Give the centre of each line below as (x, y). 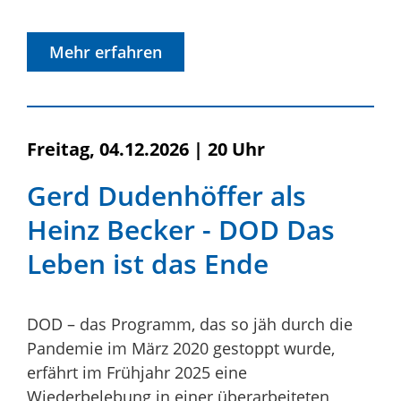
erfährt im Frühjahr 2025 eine (137, 372)
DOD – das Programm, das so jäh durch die (190, 324)
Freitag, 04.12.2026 (108, 149)
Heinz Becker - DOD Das (181, 229)
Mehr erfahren (106, 51)
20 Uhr (236, 149)
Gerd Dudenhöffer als (166, 195)
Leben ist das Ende (148, 263)
